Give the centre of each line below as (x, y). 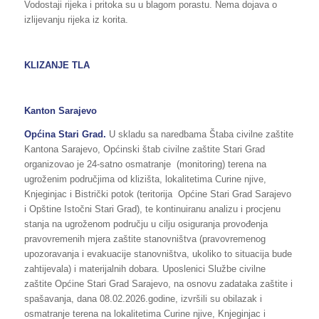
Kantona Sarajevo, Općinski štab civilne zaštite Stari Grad (144, 149)
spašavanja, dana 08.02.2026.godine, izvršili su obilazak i (143, 298)
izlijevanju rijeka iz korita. (76, 20)
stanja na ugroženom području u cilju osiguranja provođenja (146, 224)
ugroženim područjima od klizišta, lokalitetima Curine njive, (145, 179)
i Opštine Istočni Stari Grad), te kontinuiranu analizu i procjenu (152, 209)
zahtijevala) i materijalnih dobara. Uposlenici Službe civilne (145, 268)
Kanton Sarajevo (60, 111)
